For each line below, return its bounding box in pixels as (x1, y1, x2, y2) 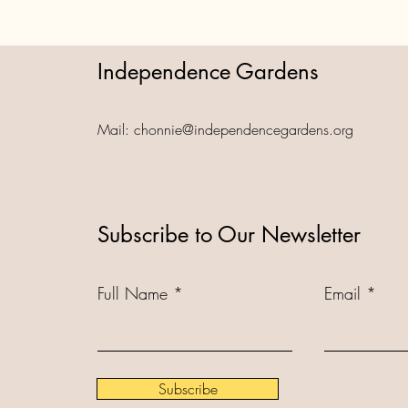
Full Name (97, 282, 168, 304)
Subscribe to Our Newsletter (97, 220, 361, 249)
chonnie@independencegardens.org (134, 119, 353, 139)
